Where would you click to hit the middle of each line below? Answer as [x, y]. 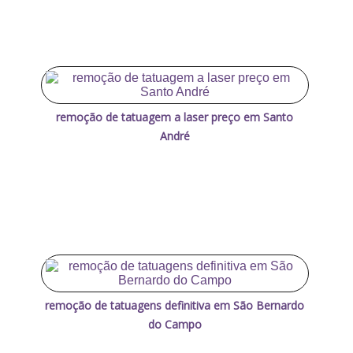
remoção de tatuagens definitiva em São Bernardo [175, 305]
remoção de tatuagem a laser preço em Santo [175, 117]
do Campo [175, 324]
